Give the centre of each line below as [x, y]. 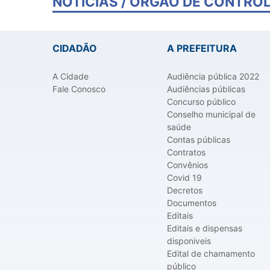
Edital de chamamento [211, 254]
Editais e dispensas [205, 228]
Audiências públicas [206, 89]
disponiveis [189, 241]
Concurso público [201, 102]
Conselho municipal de [211, 115]
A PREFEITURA [202, 49]
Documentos [192, 203]
